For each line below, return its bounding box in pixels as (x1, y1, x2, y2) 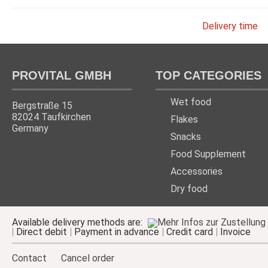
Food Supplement (170, 148, 246, 160)
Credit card (166, 226, 213, 237)
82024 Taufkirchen (12, 111, 91, 123)
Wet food (170, 96, 211, 108)
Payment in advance (74, 226, 159, 237)
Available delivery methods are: (12, 216, 145, 228)
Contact (12, 252, 47, 264)
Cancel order (61, 252, 114, 264)
